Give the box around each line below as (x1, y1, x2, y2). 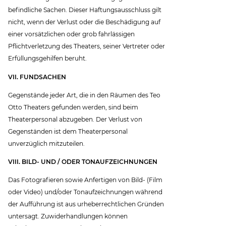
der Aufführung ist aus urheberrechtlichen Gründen (8, 200, 164, 208)
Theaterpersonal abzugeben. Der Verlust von (8, 115, 143, 123)
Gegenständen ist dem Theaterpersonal (8, 127, 128, 135)
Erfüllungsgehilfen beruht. (8, 54, 87, 63)
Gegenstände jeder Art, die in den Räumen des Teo (8, 91, 161, 99)
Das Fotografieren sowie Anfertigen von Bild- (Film (8, 176, 163, 184)
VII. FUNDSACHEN (8, 73, 67, 81)
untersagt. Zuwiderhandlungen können (8, 212, 128, 220)
